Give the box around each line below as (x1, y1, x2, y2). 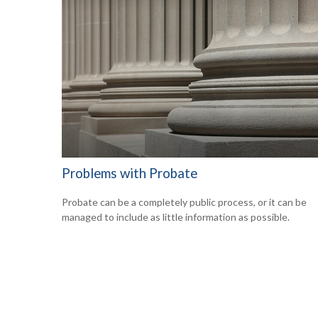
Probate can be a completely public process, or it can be (62, 195, 307, 208)
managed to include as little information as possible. (62, 210, 290, 223)
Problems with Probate (62, 165, 197, 182)
